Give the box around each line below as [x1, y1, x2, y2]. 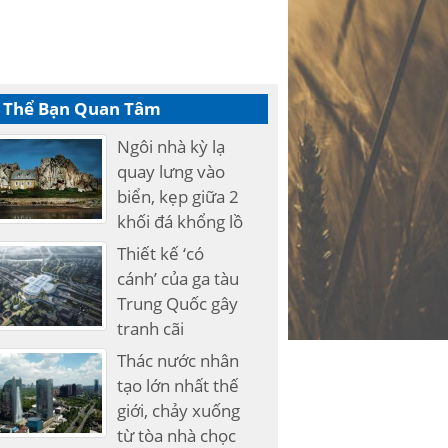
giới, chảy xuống [117, 399, 241, 422]
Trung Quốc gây [117, 292, 239, 315]
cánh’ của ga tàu [117, 267, 240, 290]
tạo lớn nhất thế [117, 374, 240, 397]
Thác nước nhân [117, 349, 240, 372]
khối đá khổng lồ [117, 210, 244, 233]
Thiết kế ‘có [117, 242, 205, 265]
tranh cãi [117, 317, 185, 340]
